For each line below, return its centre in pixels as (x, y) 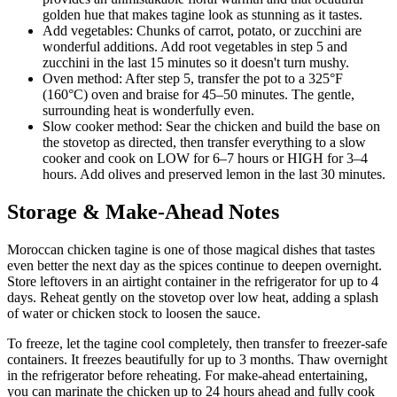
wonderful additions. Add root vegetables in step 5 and (195, 47)
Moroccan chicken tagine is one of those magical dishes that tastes (191, 250)
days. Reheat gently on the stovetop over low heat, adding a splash (193, 298)
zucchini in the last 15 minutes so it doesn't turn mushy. (196, 63)
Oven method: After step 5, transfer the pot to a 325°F (193, 79)
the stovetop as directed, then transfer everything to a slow (204, 143)
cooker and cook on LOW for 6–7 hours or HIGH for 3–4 (205, 159)
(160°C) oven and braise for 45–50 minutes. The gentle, (198, 95)
